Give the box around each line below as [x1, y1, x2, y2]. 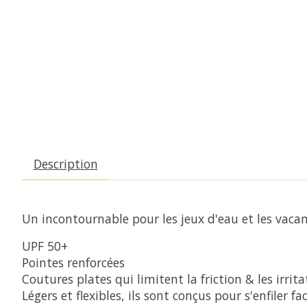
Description [33, 155, 98, 172]
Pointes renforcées [22, 254, 125, 271]
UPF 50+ [22, 238, 68, 255]
